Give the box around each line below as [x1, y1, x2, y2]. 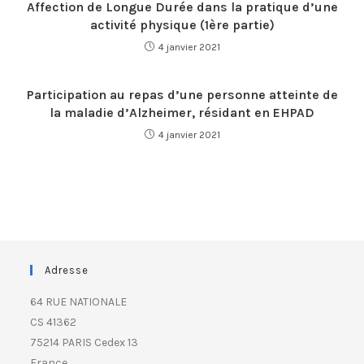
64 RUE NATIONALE [30, 295, 128, 309]
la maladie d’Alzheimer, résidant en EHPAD [50, 105, 314, 120]
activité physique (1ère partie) [89, 17, 275, 32]
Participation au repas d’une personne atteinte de [26, 87, 338, 102]
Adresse [45, 264, 89, 276]
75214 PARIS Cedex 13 [30, 336, 139, 349]
